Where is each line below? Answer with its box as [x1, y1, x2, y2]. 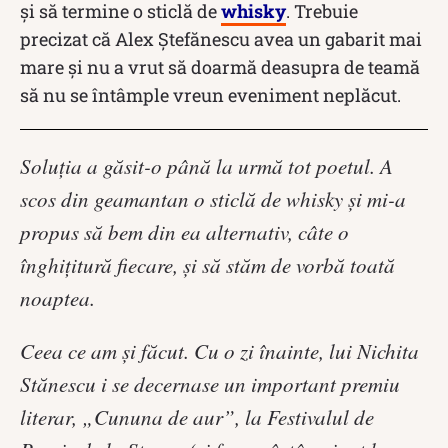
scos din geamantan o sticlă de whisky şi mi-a [20, 184, 406, 213]
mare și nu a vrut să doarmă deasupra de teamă [20, 54, 420, 79]
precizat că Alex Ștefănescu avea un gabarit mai [20, 26, 422, 51]
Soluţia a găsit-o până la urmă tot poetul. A [20, 151, 393, 180]
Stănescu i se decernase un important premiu [20, 369, 400, 398]
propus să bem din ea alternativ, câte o [20, 217, 349, 246]
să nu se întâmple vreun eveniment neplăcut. [20, 82, 401, 107]
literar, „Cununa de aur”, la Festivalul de [20, 402, 374, 431]
